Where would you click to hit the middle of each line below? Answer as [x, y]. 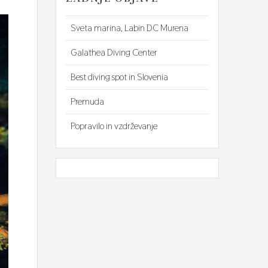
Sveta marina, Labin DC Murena [130, 28]
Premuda [88, 101]
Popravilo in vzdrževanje [114, 126]
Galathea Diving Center [114, 52]
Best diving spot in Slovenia [120, 77]
